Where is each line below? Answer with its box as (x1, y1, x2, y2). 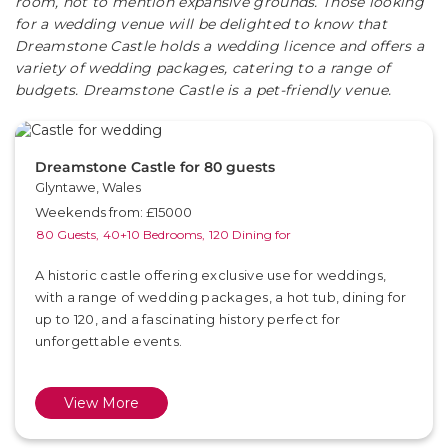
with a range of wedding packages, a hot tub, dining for (35, 289, 407, 305)
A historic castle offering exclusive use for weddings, (35, 267, 387, 283)
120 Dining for (209, 227, 291, 242)
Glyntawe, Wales (35, 179, 141, 195)
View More (64, 394, 139, 412)
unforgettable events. (35, 333, 183, 349)
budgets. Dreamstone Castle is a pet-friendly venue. (15, 81, 392, 99)
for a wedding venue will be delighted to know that (15, 15, 387, 33)
